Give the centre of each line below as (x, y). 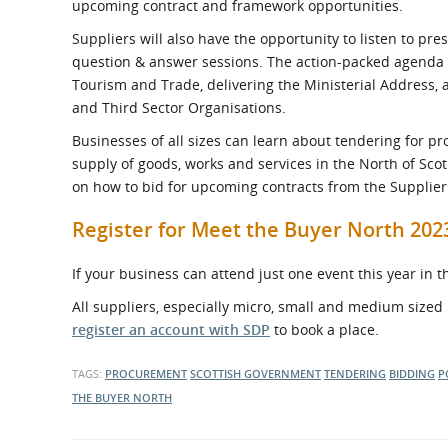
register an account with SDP (171, 329)
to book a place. (324, 329)
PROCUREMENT (146, 373)
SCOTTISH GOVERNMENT (255, 373)
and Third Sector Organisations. (179, 107)
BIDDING (412, 373)
